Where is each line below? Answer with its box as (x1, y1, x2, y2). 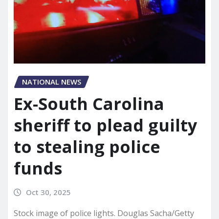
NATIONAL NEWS (22, 77, 81, 87)
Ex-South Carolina (14, 92, 164, 115)
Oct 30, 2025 (25, 187, 71, 197)
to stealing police (14, 135, 160, 158)
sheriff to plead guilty (14, 114, 197, 137)
